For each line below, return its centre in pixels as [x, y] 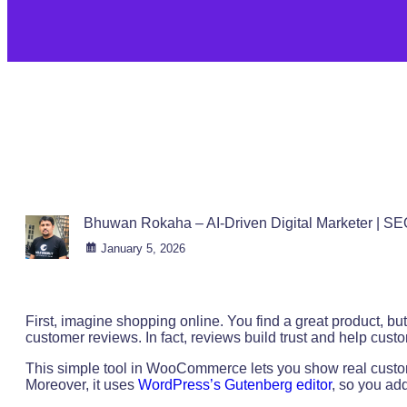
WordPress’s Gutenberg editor [235, 384]
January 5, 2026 [143, 248]
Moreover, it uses [82, 384]
